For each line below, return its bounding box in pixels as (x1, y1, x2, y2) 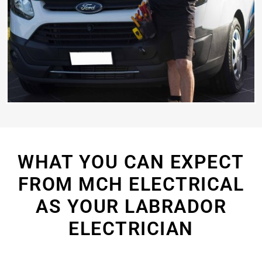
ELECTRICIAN (68, 218, 194, 240)
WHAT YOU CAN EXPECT (18, 151, 244, 174)
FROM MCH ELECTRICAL (18, 173, 244, 196)
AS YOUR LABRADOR (36, 195, 226, 218)
